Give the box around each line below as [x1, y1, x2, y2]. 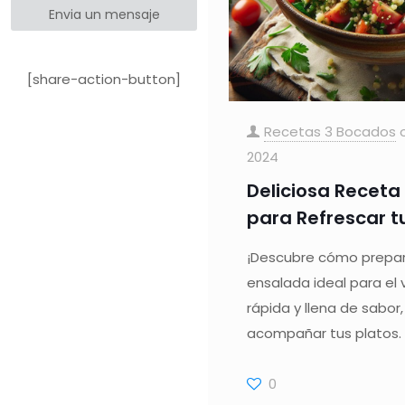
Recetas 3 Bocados [263, 121, 396, 141]
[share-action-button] [27, 70, 181, 89]
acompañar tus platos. [246, 323, 401, 343]
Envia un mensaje [48, 5, 160, 24]
